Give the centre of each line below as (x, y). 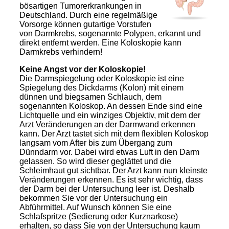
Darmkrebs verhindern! (61, 52)
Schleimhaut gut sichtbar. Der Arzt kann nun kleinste (113, 171)
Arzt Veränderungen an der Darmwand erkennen (107, 125)
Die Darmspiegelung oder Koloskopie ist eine (101, 79)
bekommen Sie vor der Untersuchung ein (93, 198)
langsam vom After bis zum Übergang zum (96, 143)
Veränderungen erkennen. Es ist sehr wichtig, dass (111, 180)
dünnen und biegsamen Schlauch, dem (90, 97)
